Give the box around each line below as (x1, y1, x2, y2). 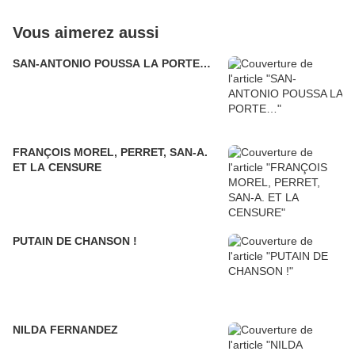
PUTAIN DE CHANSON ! (13, 235, 137, 248)
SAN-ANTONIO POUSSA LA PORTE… (13, 57, 211, 71)
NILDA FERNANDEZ (13, 323, 118, 337)
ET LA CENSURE (13, 161, 101, 174)
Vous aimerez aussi (13, 24, 159, 42)
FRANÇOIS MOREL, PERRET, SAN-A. (13, 146, 208, 159)
